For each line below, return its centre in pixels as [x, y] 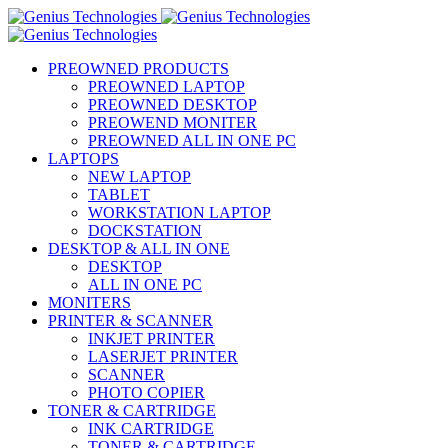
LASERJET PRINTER [163, 356]
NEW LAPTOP [139, 176]
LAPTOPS [83, 158]
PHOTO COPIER [146, 392]
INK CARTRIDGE [151, 428]
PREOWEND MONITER [172, 122]
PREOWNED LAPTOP [166, 86]
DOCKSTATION [145, 230]
